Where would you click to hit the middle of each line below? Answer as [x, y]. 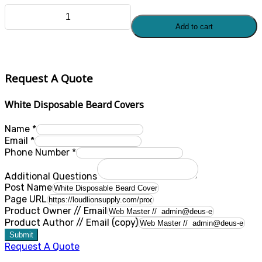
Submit [21, 235]
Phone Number [38, 153]
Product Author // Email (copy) [71, 223]
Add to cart [194, 26]
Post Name [28, 188]
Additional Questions [51, 177]
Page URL [26, 199]
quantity [23, 66]
